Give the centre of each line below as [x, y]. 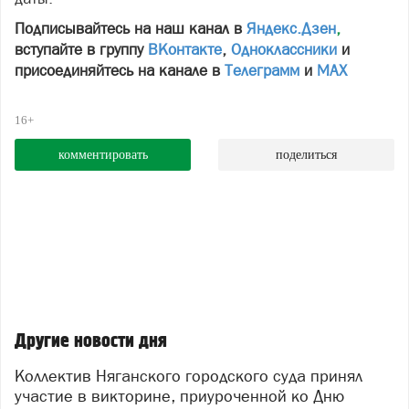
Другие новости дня [91, 341]
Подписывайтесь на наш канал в [131, 29]
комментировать [103, 155]
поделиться [306, 155]
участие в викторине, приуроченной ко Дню [179, 395]
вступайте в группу [81, 50]
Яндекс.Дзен [291, 29]
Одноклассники [284, 50]
